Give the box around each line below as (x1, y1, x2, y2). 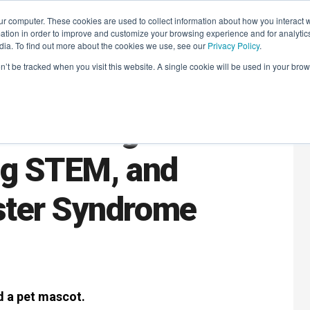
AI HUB (256, 25, 287, 36)
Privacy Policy (208, 39, 259, 51)
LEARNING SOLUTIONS (14, 25, 111, 36)
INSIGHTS (192, 25, 236, 36)
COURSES (131, 25, 172, 36)
